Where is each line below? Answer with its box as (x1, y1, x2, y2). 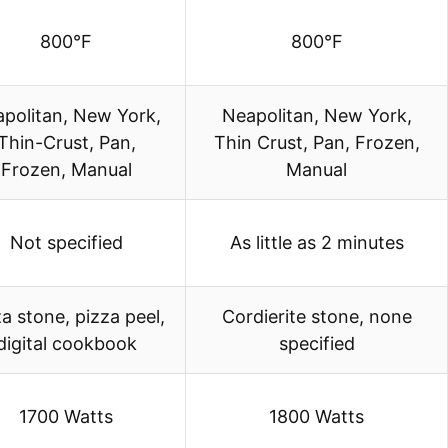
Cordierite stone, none (221, 306, 412, 328)
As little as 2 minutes (229, 232, 404, 254)
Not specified (9, 232, 123, 254)
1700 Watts (19, 406, 113, 428)
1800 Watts (269, 406, 364, 428)
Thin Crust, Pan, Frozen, (213, 132, 420, 154)
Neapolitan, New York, (221, 105, 412, 127)
